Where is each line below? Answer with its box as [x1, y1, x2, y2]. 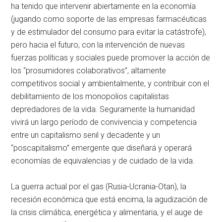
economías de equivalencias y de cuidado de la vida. [11, 156, 195, 166]
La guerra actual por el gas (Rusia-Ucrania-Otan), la [11, 181, 187, 191]
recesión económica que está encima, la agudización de [11, 194, 208, 204]
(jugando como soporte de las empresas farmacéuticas [11, 14, 207, 24]
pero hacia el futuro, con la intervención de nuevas [11, 40, 185, 50]
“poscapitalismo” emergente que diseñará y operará [11, 143, 192, 153]
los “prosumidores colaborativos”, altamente [11, 65, 166, 75]
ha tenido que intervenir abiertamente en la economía [11, 1, 196, 11]
